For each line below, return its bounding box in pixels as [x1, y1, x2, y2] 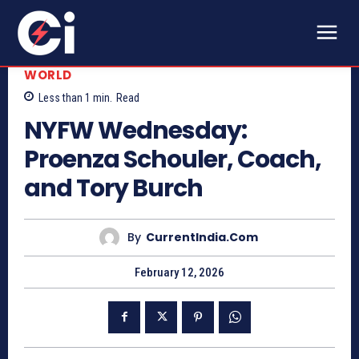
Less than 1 [38, 91, 91, 104]
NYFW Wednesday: [24, 113, 247, 147]
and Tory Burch [24, 171, 203, 205]
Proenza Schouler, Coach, [24, 142, 321, 176]
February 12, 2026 [135, 264, 224, 280]
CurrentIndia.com [145, 229, 258, 246]
